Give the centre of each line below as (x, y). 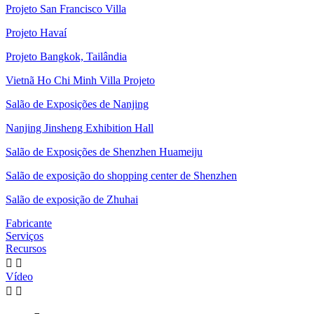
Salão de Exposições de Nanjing (77, 104)
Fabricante (29, 223)
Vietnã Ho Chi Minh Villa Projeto (80, 80)
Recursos (26, 248)
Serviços (25, 236)
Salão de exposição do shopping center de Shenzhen (121, 176)
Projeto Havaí (36, 33)
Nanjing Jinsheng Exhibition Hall (80, 128)
